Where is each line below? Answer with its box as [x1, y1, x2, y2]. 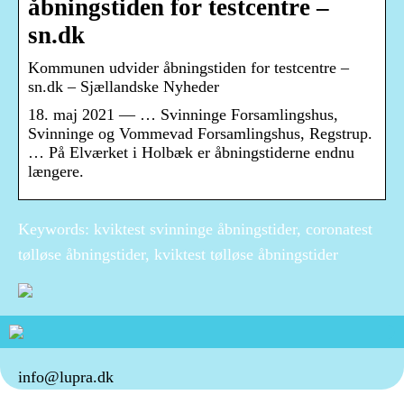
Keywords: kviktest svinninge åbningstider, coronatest [18, 220, 372, 239]
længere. [28, 162, 84, 181]
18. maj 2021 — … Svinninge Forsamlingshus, [28, 106, 338, 124]
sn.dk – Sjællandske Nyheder [28, 78, 219, 96]
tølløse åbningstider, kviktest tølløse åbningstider [18, 245, 338, 264]
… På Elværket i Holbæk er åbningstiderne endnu [28, 143, 354, 162]
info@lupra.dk [18, 368, 114, 387]
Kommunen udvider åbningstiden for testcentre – [28, 59, 349, 78]
